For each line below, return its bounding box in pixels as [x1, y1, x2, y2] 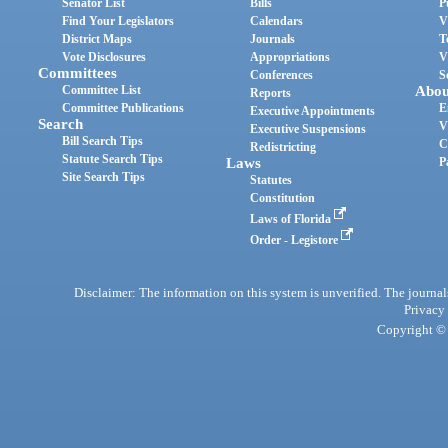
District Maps [62, 32, 133, 47]
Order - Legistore [250, 233, 342, 248]
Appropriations [250, 50, 331, 65]
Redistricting [250, 140, 317, 155]
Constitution [250, 191, 316, 206]
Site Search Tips [62, 170, 146, 185]
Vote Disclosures [62, 50, 147, 65]
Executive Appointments [250, 104, 376, 119]
